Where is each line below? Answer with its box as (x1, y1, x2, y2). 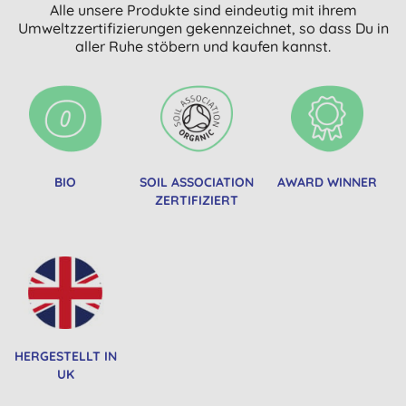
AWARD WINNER (276, 173, 377, 190)
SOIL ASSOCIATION (139, 173, 254, 190)
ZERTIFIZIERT (154, 191, 238, 208)
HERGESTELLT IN (14, 347, 117, 364)
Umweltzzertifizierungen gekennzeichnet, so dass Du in (17, 18, 389, 37)
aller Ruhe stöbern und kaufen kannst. (75, 36, 331, 55)
